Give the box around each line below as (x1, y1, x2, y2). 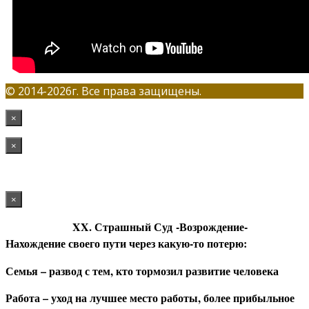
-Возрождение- (172, 218, 248, 235)
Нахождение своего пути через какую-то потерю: (6, 235, 247, 251)
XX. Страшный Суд (72, 218, 172, 235)
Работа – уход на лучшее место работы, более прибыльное (6, 289, 295, 306)
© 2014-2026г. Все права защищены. (6, 83, 201, 99)
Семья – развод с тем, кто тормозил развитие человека (6, 262, 279, 279)
